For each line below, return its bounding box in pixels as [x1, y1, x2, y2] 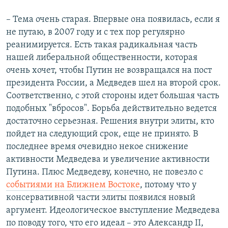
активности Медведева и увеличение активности [6, 155, 210, 165]
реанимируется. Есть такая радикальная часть [6, 40, 197, 50]
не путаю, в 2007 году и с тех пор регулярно [6, 27, 185, 38]
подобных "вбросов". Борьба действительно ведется [6, 104, 217, 114]
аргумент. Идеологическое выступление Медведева [6, 206, 220, 216]
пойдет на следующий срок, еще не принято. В [6, 129, 198, 139]
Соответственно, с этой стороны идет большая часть [6, 91, 219, 101]
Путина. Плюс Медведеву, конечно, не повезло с [6, 167, 203, 178]
